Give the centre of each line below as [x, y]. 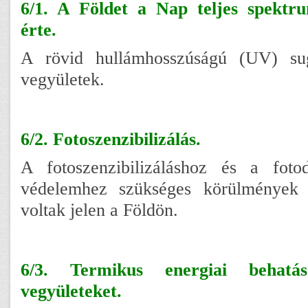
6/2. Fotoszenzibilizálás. [111, 139]
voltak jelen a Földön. [99, 209]
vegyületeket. [71, 290]
